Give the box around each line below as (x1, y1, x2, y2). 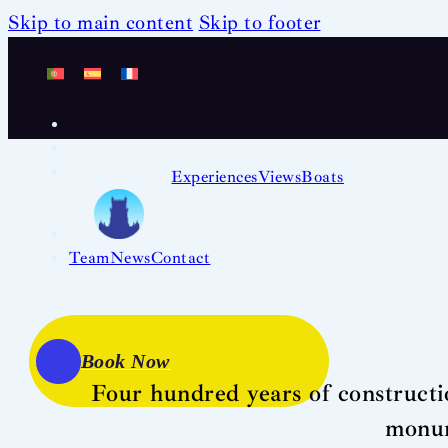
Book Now (80, 349, 170, 372)
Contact (150, 246, 211, 268)
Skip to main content (8, 10, 193, 35)
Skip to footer (198, 10, 321, 35)
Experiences (171, 165, 258, 187)
